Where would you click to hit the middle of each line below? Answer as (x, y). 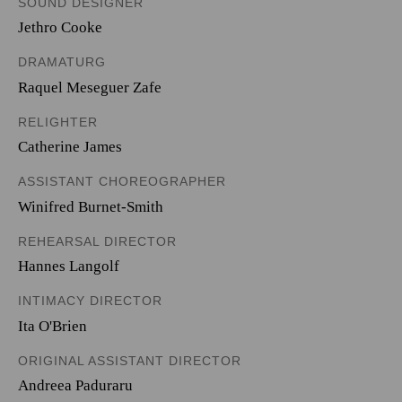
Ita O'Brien (52, 326)
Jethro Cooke (60, 27)
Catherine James (70, 147)
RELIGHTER (58, 122)
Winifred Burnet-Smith (91, 206)
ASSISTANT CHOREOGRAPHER (122, 181)
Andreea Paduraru (75, 385)
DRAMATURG (62, 62)
